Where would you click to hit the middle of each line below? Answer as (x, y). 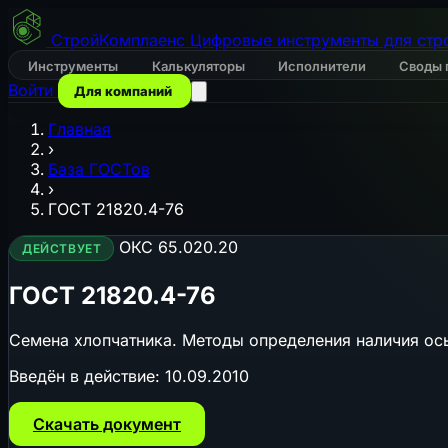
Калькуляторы (199, 66)
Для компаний (124, 91)
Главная (79, 129)
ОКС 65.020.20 (179, 247)
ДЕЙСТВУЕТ (62, 248)
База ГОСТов (99, 169)
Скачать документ (107, 423)
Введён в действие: (87, 375)
